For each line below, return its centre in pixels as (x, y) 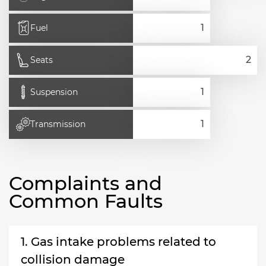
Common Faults (86, 201)
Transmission (58, 124)
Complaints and (85, 183)
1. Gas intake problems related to (118, 241)
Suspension (54, 92)
